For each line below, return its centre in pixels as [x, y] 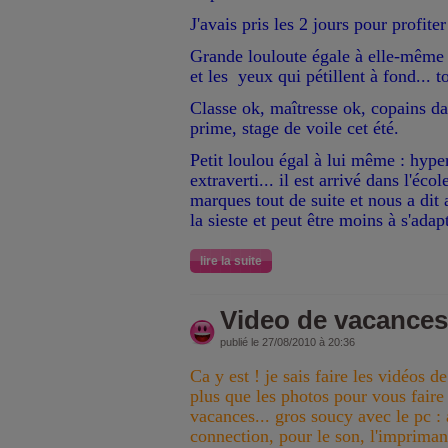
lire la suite [231, 261]
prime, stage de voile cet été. [294, 128]
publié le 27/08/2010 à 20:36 [287, 342]
